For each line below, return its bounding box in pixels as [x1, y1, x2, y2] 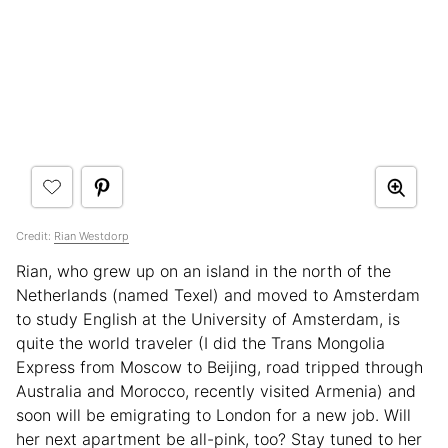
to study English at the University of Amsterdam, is [16, 309, 400, 330]
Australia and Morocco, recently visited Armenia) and [16, 381, 416, 402]
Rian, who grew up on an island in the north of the [16, 261, 391, 282]
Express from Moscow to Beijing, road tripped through [16, 357, 423, 378]
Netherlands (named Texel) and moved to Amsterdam [16, 285, 420, 306]
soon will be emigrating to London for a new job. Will [16, 405, 411, 426]
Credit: [16, 229, 54, 244]
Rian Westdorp [54, 229, 129, 244]
